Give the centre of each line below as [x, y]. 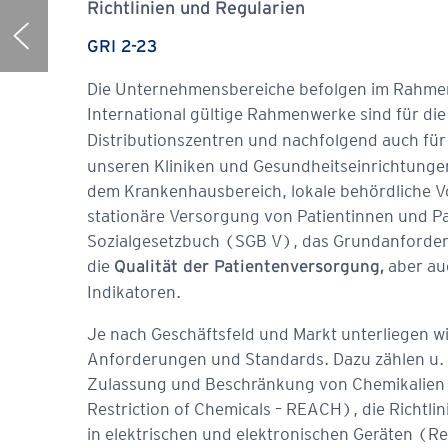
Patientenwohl [97, 36]
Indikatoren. [134, 291]
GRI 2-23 [122, 47]
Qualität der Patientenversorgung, [249, 267]
